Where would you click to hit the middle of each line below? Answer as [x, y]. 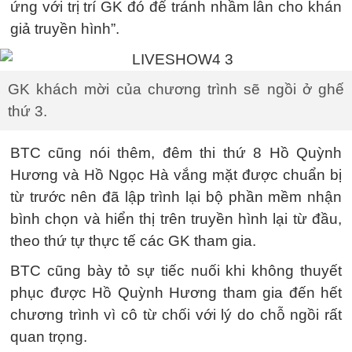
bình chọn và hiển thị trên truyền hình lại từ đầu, [176, 218]
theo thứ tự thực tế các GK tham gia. [133, 240]
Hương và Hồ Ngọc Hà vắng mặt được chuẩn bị [176, 174]
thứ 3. [27, 111]
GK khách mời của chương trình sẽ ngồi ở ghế [176, 89]
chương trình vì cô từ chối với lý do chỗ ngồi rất [176, 314]
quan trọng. [49, 336]
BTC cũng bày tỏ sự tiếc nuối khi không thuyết [176, 270]
